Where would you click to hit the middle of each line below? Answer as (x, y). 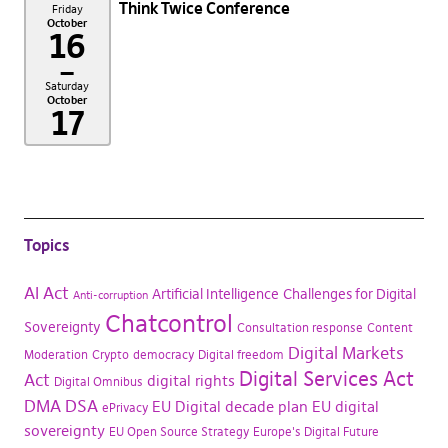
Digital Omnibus (98, 381)
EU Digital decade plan (229, 406)
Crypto (110, 354)
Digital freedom (240, 354)
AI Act (46, 293)
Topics (46, 245)
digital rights (190, 380)
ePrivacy (124, 407)
